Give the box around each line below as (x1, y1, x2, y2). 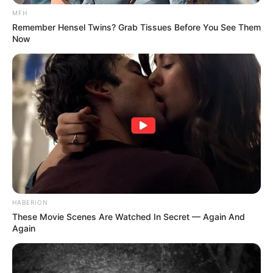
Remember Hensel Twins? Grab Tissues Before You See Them (12, 22, 261, 33)
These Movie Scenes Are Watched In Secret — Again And (12, 211, 245, 222)
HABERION (12, 199, 48, 207)
